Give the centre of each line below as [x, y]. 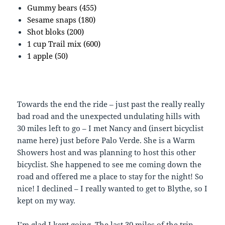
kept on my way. [46, 200]
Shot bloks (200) [56, 31]
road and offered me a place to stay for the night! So [110, 176]
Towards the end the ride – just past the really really [111, 104]
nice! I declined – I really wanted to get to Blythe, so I [113, 188]
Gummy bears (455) [62, 7]
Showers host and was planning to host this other [107, 152]
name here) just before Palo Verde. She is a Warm [106, 140]
